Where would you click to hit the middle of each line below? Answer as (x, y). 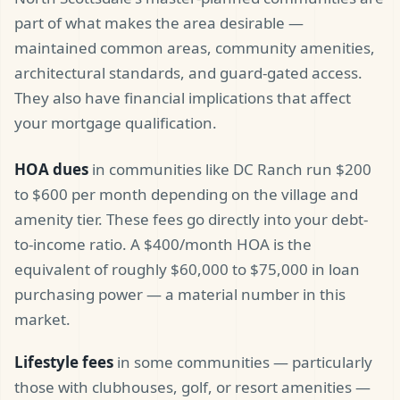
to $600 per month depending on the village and (186, 195)
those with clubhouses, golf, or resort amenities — (192, 387)
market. (42, 320)
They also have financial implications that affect (183, 98)
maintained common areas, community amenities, (195, 48)
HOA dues (51, 170)
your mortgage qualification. (116, 123)
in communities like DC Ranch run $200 (230, 170)
